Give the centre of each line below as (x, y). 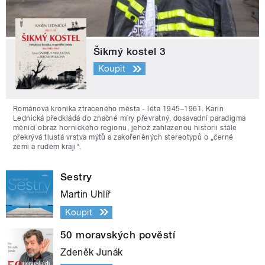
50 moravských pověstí (118, 235)
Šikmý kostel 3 (130, 51)
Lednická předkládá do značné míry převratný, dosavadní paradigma (130, 118)
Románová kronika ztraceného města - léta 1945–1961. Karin (119, 109)
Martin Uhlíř (85, 194)
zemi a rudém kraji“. (47, 146)
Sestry (76, 177)
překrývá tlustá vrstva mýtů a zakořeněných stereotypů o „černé (123, 137)
